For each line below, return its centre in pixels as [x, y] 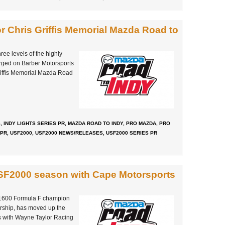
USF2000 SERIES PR [132, 133]
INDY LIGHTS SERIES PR [34, 124]
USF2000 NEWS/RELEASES [69, 133]
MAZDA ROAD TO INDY [95, 124]
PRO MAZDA [141, 124]
